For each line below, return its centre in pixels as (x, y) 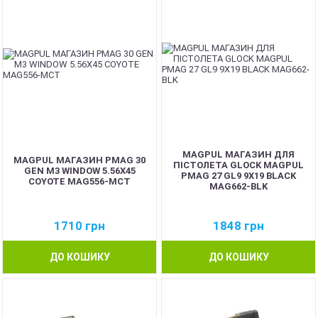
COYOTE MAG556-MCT (79, 181)
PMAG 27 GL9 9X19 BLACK (238, 176)
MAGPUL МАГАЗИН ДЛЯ (238, 154)
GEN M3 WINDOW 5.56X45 (79, 170)
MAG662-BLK (238, 186)
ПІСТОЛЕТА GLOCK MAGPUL (238, 165)
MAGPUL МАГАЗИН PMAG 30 (79, 160)
